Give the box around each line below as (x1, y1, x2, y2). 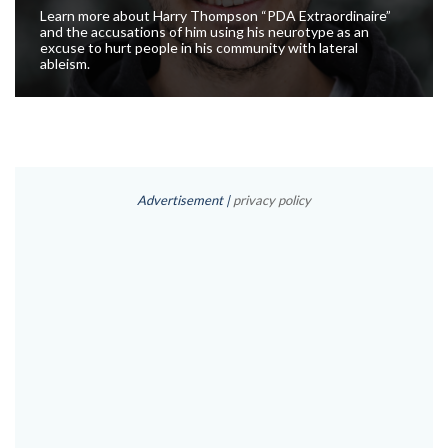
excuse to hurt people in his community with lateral (40, 39, 358, 57)
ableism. (40, 55, 90, 73)
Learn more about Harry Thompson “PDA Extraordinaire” (40, 7, 391, 25)
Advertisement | (137, 192, 233, 209)
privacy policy (233, 192, 311, 209)
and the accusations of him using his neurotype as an (40, 23, 369, 41)
